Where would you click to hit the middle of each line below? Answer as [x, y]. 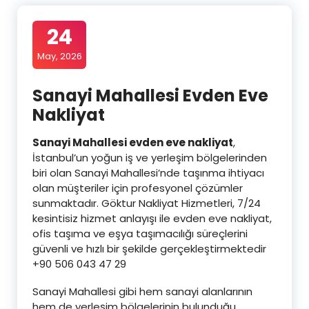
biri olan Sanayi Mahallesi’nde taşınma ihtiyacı [148, 172]
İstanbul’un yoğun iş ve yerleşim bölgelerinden [150, 157]
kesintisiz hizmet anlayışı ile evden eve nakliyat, [152, 218]
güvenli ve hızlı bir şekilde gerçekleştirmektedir [149, 248]
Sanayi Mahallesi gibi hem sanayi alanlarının [142, 291]
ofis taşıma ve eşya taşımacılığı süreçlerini [140, 233]
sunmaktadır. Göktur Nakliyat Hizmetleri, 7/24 [147, 203]
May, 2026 [59, 56]
